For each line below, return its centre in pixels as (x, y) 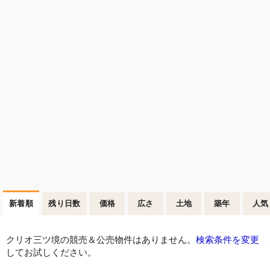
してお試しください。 (51, 252)
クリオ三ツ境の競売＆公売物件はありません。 (101, 240)
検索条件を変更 (228, 240)
